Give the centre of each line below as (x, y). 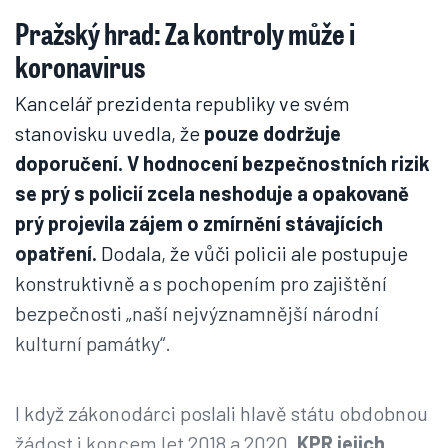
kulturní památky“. (93, 343)
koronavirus (80, 66)
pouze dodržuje (272, 133)
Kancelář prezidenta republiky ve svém (182, 103)
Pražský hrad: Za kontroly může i (185, 33)
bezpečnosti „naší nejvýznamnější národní (197, 313)
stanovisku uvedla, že (109, 133)
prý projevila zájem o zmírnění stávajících (199, 223)
